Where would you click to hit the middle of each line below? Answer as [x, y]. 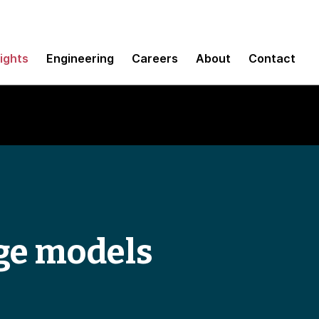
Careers [155, 58]
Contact [272, 58]
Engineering [80, 58]
